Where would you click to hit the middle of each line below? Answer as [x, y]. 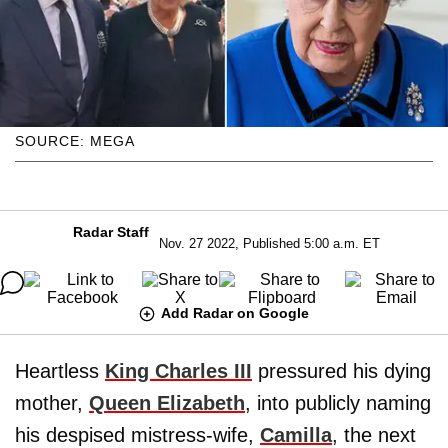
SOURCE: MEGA [75, 140]
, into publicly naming [338, 402]
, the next [374, 434]
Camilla [296, 434]
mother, [52, 402]
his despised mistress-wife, [137, 434]
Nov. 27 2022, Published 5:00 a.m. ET [269, 243]
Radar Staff [110, 231]
